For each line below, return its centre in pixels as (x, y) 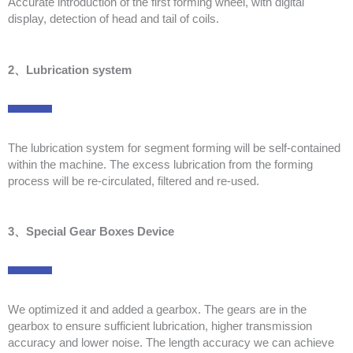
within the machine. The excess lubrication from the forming (160, 164)
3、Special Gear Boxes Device (91, 232)
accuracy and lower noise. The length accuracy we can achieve (171, 343)
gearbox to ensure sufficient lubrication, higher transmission (160, 327)
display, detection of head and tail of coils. (113, 19)
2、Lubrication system (70, 70)
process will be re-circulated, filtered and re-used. (134, 181)
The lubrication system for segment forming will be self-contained (174, 148)
